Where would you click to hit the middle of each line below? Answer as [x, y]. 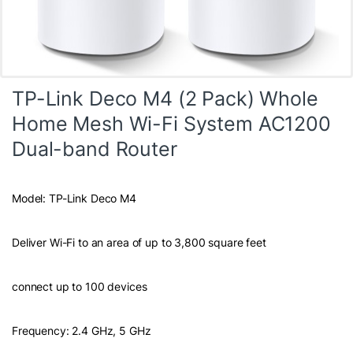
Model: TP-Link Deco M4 [74, 198]
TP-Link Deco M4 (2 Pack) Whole [165, 98]
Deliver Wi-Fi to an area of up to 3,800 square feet [139, 242]
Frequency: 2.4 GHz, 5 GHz [82, 330]
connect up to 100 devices [80, 286]
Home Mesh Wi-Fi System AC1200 [171, 123]
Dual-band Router [95, 149]
